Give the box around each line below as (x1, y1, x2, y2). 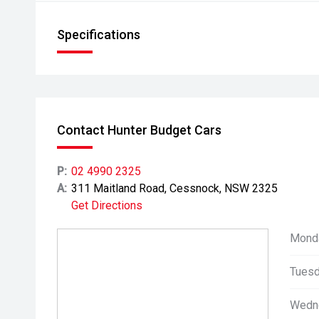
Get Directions (71, 199, 142, 212)
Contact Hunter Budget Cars (57, 122, 221, 137)
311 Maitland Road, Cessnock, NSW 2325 (71, 182, 278, 195)
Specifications (57, 27, 140, 42)
